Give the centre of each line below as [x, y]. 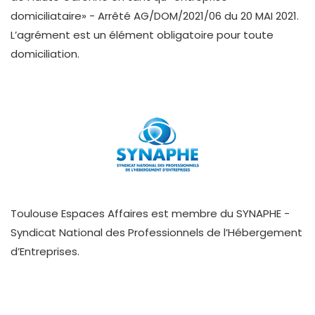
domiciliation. [45, 54]
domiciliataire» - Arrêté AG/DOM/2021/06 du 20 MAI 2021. [155, 16]
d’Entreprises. [45, 252]
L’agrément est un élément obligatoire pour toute [142, 35]
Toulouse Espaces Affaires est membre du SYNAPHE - [150, 214]
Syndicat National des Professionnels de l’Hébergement [156, 233]
